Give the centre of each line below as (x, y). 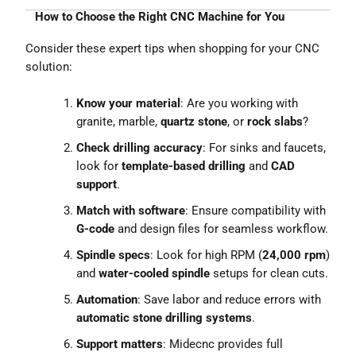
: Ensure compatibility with (256, 211)
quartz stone (194, 122)
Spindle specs (114, 255)
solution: (49, 66)
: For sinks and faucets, (265, 148)
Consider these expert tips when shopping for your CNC (173, 48)
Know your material (129, 104)
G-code (96, 229)
